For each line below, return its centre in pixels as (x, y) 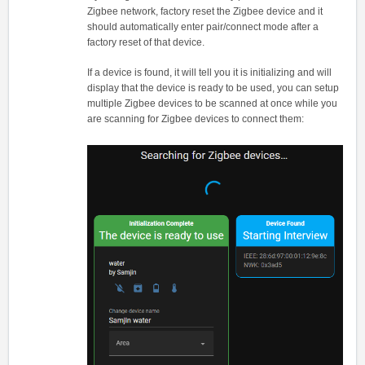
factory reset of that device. (147, 42)
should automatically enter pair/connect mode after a (203, 26)
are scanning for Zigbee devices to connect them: (196, 119)
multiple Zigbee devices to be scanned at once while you (212, 103)
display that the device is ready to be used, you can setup (213, 88)
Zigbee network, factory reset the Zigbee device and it (205, 11)
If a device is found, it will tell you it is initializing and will (209, 72)
